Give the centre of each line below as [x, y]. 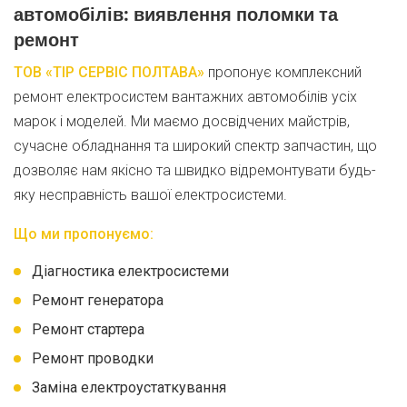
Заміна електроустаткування [129, 387]
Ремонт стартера [88, 329]
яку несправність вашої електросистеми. [150, 195]
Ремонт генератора [98, 300]
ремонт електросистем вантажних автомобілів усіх [185, 97]
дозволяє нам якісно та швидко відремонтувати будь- [195, 170]
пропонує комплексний [283, 72]
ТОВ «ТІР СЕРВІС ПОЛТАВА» [109, 72]
